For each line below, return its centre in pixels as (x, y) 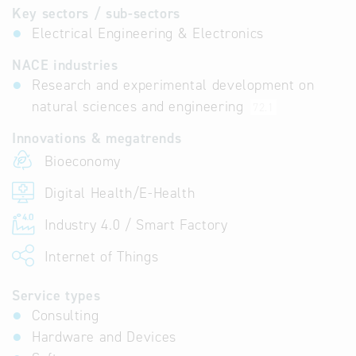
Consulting (66, 315)
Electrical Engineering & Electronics (148, 33)
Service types (56, 296)
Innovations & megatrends (97, 138)
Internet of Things (99, 257)
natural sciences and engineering (140, 106)
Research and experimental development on (173, 85)
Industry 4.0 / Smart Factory (134, 225)
